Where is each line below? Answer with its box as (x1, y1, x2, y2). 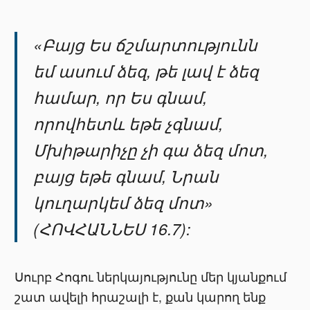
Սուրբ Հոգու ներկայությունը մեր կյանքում (15, 268, 287, 286)
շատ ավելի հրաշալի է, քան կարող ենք (15, 288, 266, 306)
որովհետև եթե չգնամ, (33, 112, 224, 136)
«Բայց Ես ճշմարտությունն (33, 33, 258, 57)
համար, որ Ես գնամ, (33, 86, 208, 109)
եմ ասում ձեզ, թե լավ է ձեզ (33, 60, 259, 83)
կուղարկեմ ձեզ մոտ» (33, 191, 214, 215)
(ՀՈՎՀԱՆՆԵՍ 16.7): (33, 217, 191, 241)
